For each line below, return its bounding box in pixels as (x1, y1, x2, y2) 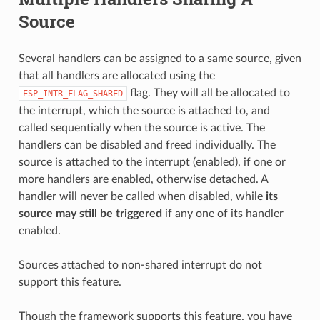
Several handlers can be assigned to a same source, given (18, 52, 301, 64)
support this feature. (18, 276, 121, 288)
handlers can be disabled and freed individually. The (18, 139, 276, 151)
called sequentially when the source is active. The (18, 121, 265, 134)
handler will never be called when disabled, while (18, 190, 266, 202)
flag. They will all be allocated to (126, 86, 290, 99)
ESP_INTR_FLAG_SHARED (22, 88, 123, 99)
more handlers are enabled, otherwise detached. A (18, 173, 268, 185)
